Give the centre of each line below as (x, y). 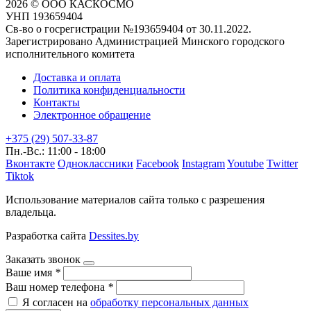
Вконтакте (30, 163)
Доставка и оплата (77, 77)
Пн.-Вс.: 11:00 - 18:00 (56, 151)
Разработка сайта (47, 235)
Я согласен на (56, 302)
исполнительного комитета (70, 53)
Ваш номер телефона (57, 287)
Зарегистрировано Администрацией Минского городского (145, 41)
